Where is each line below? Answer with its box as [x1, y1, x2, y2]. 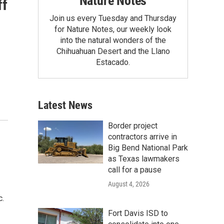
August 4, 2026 [108, 179, 149, 188]
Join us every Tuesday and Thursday [49, 13, 176, 23]
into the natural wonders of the [60, 35, 166, 45]
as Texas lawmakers [108, 153, 179, 163]
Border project [108, 120, 157, 130]
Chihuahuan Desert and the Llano [56, 46, 170, 56]
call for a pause [108, 164, 161, 174]
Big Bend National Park [108, 142, 188, 152]
